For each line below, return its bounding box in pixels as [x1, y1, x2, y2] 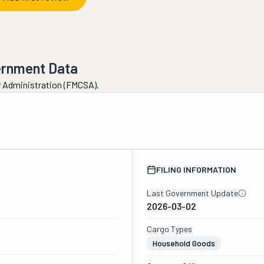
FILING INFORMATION [156, 164, 236, 174]
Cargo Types [146, 224, 192, 234]
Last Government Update [146, 188, 238, 198]
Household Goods [152, 238, 215, 248]
